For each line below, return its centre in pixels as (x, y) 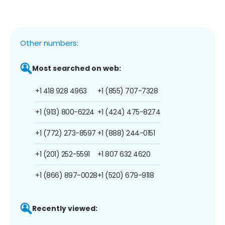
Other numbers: (49, 43)
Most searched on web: (77, 68)
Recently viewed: (65, 208)
